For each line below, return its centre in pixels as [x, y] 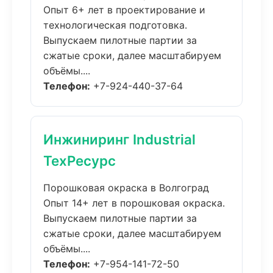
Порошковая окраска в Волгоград [126, 188]
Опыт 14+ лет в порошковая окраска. [134, 203]
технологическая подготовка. [115, 25]
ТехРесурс [80, 161]
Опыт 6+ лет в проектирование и [124, 10]
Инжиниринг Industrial [119, 139]
